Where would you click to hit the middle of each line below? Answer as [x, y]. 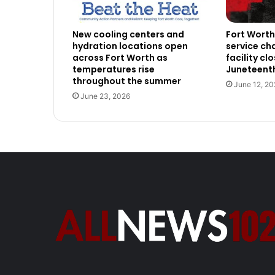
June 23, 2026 [105, 96]
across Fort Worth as [120, 57]
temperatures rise [114, 69]
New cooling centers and [128, 34]
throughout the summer [127, 81]
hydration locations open [130, 46]
